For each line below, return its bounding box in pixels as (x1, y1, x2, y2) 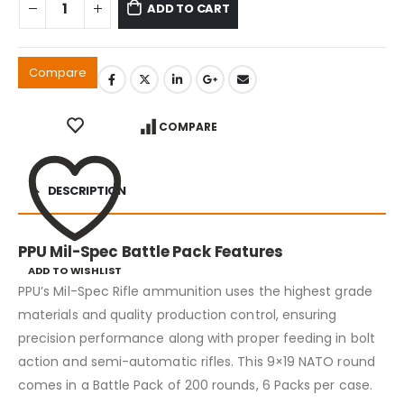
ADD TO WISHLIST (27, 263, 123, 279)
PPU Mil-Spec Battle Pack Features (18, 241, 284, 263)
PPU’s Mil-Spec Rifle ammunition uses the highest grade (18, 282, 372, 301)
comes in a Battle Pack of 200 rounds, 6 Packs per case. (18, 376, 372, 395)
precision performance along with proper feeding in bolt (18, 329, 375, 348)
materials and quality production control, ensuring (18, 306, 337, 325)
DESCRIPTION (47, 182, 125, 200)
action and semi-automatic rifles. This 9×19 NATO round (18, 353, 375, 372)
